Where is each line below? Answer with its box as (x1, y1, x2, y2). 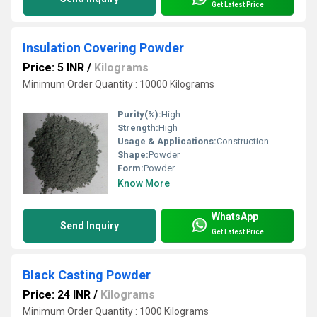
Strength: (117, 122, 158, 134)
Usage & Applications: (117, 136, 217, 147)
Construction (217, 136, 269, 147)
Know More (117, 178, 170, 190)
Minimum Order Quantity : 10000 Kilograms (23, 79, 214, 91)
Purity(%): (117, 109, 161, 120)
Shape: (117, 149, 149, 161)
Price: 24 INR (23, 288, 91, 302)
